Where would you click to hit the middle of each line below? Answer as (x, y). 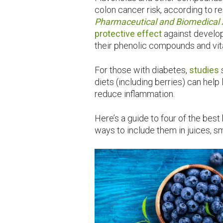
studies (204, 70)
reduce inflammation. (135, 94)
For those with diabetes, (142, 70)
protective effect (128, 33)
